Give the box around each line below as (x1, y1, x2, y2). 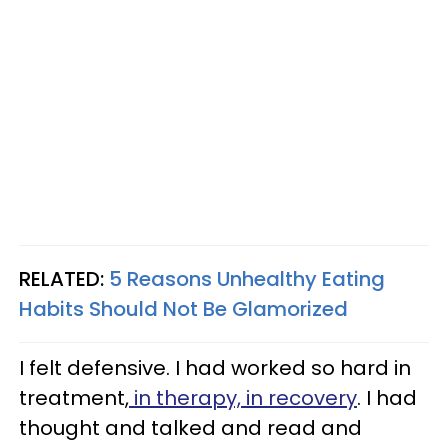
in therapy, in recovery (129, 383, 357, 412)
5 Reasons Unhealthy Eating (104, 264, 385, 293)
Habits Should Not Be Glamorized (19, 294, 348, 323)
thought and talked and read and (19, 413, 362, 442)
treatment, (19, 383, 129, 412)
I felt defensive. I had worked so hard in (19, 353, 411, 382)
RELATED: (19, 264, 104, 293)
